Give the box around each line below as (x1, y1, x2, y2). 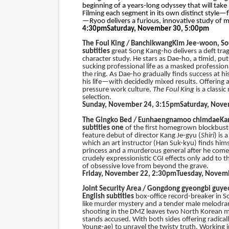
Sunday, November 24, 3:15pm (82, 101, 180, 109)
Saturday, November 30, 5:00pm (106, 25, 209, 33)
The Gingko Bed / (82, 116, 136, 124)
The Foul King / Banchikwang (82, 40, 172, 48)
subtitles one (82, 124, 124, 132)
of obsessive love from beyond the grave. (82, 162, 209, 170)
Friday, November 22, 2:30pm (82, 170, 176, 178)
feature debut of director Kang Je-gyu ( (82, 131, 201, 140)
